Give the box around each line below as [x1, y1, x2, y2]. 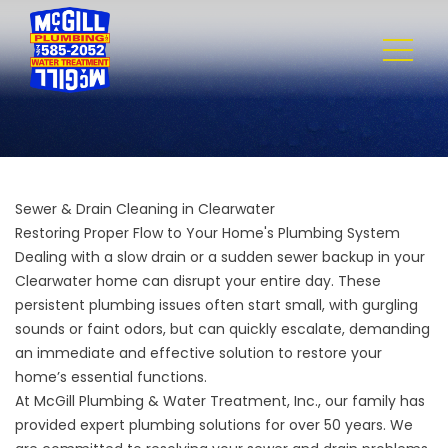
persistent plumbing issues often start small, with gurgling [15, 294, 418, 315]
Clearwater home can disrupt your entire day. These [15, 270, 381, 291]
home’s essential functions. [15, 366, 207, 387]
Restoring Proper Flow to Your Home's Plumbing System [15, 222, 400, 243]
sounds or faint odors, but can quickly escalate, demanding [15, 318, 430, 339]
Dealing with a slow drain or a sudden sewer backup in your [15, 246, 425, 267]
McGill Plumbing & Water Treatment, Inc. [34, 390, 318, 411]
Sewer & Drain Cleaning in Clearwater [15, 198, 275, 219]
